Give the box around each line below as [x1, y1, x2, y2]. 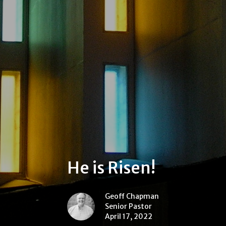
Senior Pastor [105, 202, 152, 211]
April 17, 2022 [105, 212, 152, 221]
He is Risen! [67, 158, 155, 179]
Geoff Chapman [105, 192, 159, 201]
